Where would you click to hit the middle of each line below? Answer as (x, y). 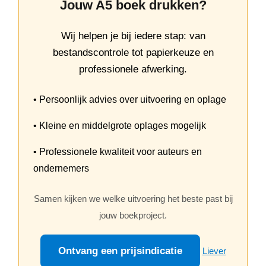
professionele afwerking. (133, 69)
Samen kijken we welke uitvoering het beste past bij (133, 199)
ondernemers (61, 168)
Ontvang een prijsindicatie (120, 251)
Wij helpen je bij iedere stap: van (133, 36)
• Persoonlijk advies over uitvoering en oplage (130, 99)
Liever (214, 251)
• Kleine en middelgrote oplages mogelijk (120, 126)
